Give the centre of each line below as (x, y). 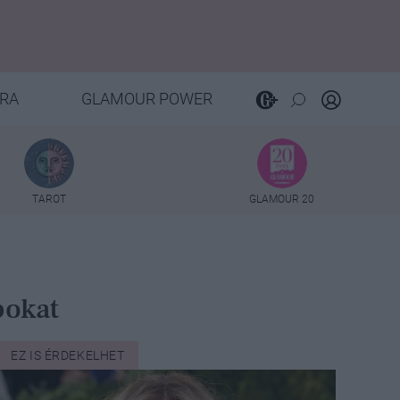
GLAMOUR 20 (282, 199)
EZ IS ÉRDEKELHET (68, 355)
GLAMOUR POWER (146, 99)
